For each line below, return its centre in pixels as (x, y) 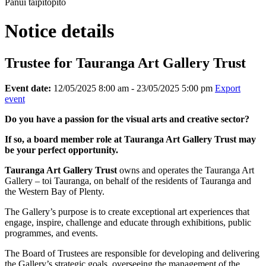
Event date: (28, 88)
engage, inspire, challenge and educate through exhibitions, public (128, 222)
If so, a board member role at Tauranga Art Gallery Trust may (130, 139)
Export (228, 88)
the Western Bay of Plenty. (55, 191)
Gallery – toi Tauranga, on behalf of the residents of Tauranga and (128, 180)
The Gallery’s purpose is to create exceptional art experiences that (127, 211)
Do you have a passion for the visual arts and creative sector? (127, 119)
